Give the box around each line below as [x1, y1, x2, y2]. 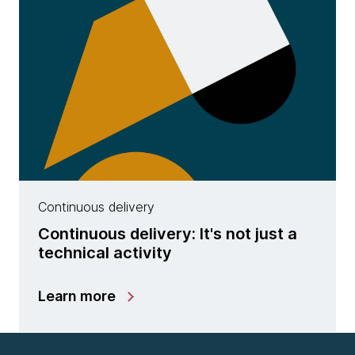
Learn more [38, 288, 116, 304]
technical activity [38, 243, 172, 262]
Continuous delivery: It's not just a [38, 224, 297, 243]
